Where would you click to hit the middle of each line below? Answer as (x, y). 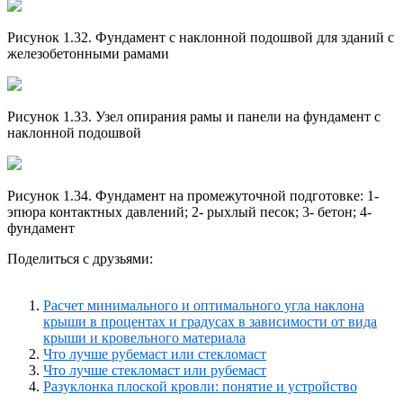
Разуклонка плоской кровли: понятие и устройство (200, 386)
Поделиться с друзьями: (80, 258)
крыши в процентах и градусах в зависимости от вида (210, 321)
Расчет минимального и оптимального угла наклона (204, 305)
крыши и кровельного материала (144, 337)
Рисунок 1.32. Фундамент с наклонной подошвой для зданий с (201, 37)
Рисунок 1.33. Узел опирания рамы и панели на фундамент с (194, 116)
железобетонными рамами (88, 53)
